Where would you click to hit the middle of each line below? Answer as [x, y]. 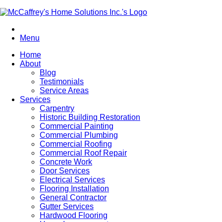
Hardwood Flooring [74, 215]
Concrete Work [66, 162]
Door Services [65, 171]
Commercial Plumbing [79, 135]
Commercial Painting [77, 126]
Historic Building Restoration [90, 117]
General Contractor [73, 197]
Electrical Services [72, 180]
